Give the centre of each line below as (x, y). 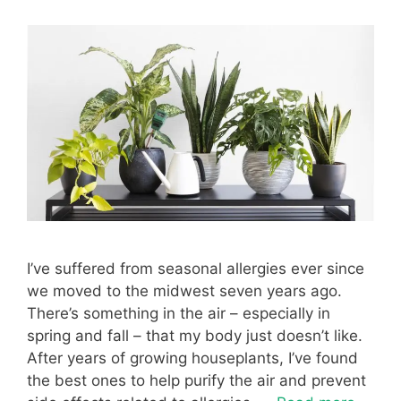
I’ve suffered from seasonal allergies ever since (196, 268)
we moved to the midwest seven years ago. (184, 290)
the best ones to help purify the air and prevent (196, 380)
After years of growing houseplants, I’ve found (192, 358)
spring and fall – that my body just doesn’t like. (195, 335)
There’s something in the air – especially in (179, 313)
